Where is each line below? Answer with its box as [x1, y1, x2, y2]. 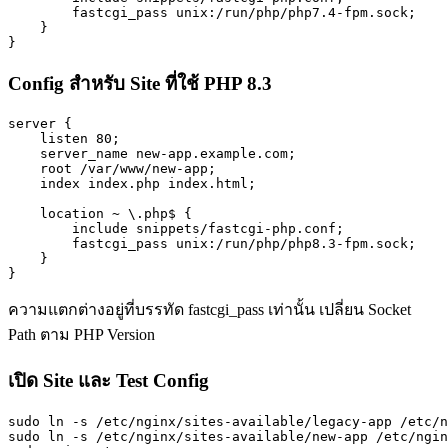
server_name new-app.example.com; [8, 146, 296, 162]
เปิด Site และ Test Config [8, 369, 209, 391]
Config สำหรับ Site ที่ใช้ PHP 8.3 [8, 72, 272, 94]
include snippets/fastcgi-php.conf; [8, 221, 344, 237]
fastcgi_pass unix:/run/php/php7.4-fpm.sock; [8, 4, 416, 20]
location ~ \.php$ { [8, 206, 192, 222]
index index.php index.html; [8, 176, 256, 192]
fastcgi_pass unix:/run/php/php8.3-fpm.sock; [8, 236, 416, 252]
